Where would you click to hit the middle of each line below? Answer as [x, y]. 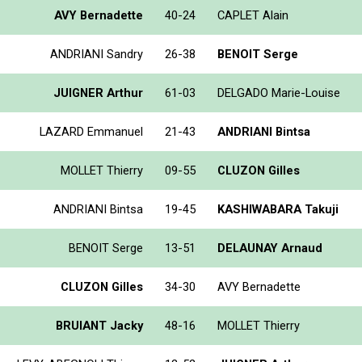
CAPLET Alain [253, 15]
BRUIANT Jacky [99, 325]
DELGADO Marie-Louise [279, 93]
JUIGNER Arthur [98, 93]
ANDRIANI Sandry [97, 54]
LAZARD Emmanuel [91, 131]
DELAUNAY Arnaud [270, 248]
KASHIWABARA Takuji [278, 209]
